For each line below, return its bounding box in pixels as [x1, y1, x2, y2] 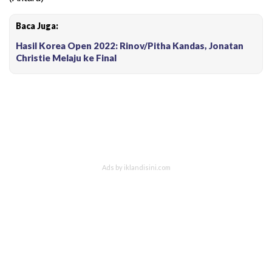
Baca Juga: [16, 20, 58, 31]
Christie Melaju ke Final [16, 52, 117, 63]
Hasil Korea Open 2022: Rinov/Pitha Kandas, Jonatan [16, 39, 243, 51]
